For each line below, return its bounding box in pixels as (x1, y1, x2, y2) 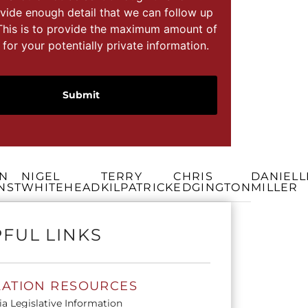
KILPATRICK (100, 181, 174, 194)
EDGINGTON (173, 181, 251, 194)
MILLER (250, 181, 298, 194)
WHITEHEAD (21, 181, 101, 194)
